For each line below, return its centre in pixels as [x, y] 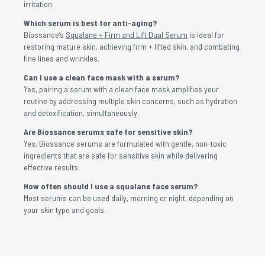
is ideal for [206, 35]
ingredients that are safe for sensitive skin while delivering [121, 155]
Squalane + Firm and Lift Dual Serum [127, 35]
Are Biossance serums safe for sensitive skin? [108, 132]
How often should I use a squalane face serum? [111, 186]
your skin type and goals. [65, 210]
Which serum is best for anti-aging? [90, 23]
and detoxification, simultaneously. [81, 113]
